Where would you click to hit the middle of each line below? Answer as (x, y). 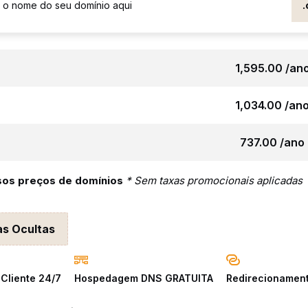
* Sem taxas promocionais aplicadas (214, 180)
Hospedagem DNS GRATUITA (144, 278)
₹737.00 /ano (273, 142)
